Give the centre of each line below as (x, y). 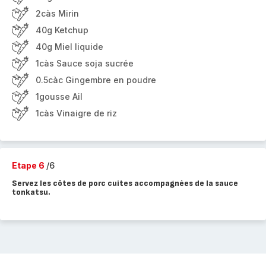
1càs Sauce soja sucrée (85, 63)
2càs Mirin (57, 13)
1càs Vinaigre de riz (76, 113)
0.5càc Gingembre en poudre (96, 80)
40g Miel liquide (69, 47)
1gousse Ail (59, 96)
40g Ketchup (62, 30)
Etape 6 (29, 165)
